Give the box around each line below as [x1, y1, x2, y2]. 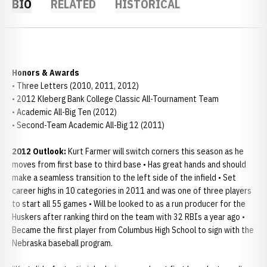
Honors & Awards [12, 67, 79, 78]
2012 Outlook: [12, 146, 66, 157]
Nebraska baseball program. [12, 238, 113, 249]
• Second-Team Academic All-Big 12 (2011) [12, 120, 164, 131]
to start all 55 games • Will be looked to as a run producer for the [12, 198, 246, 209]
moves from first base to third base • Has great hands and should [12, 159, 246, 170]
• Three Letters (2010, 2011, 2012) [12, 80, 139, 91]
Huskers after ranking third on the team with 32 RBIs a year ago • [12, 212, 245, 222]
